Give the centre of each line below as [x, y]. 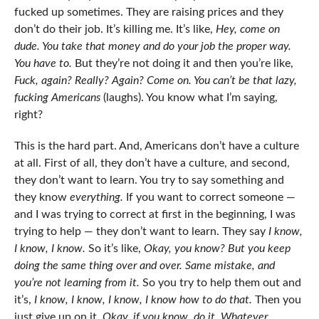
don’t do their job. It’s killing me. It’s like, [113, 30]
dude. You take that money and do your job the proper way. [152, 47]
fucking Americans [58, 98]
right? [28, 115]
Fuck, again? [43, 81]
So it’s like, [114, 249]
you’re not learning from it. [78, 283]
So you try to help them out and [221, 283]
